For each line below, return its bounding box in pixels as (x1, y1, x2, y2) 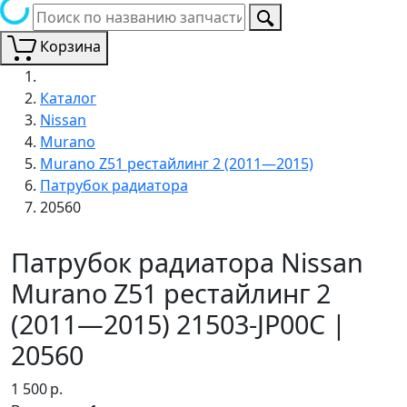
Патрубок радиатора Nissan (11, 243, 363, 280)
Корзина (40, 36, 101, 56)
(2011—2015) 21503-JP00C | (11, 305, 346, 342)
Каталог (40, 87, 96, 108)
